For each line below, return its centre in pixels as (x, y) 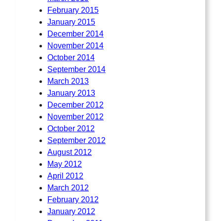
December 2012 (75, 105)
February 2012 (73, 199)
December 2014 (75, 34)
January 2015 (71, 22)
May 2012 (65, 164)
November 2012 (75, 116)
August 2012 (70, 152)
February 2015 (73, 10)
